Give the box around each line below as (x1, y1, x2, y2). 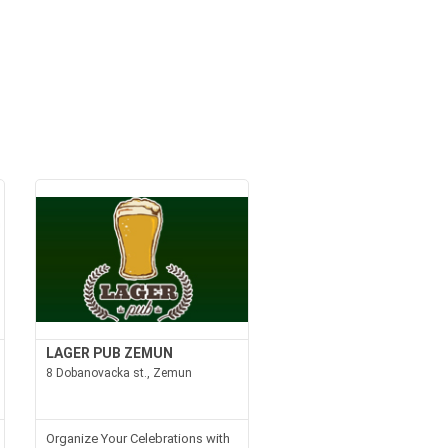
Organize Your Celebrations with (45, 430, 230, 446)
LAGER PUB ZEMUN (45, 344, 173, 361)
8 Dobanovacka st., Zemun (45, 365, 192, 380)
